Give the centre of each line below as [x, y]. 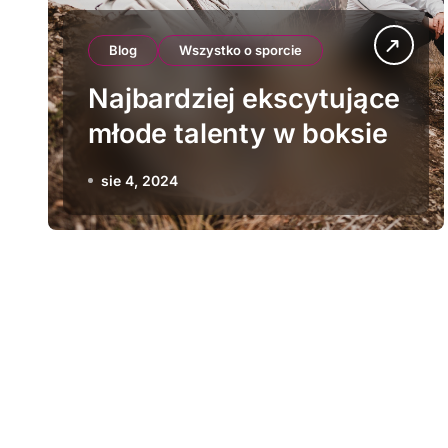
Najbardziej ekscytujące [244, 98]
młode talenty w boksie [238, 133]
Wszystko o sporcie [240, 50]
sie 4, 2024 [139, 180]
